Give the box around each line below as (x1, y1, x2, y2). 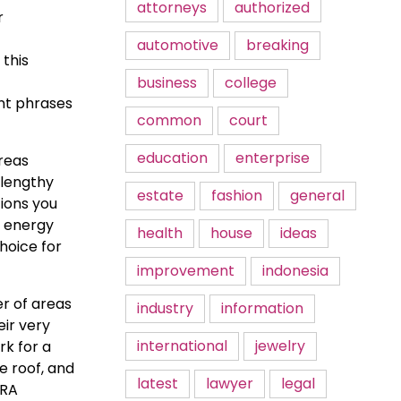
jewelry (255, 336, 305, 356)
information (221, 298, 303, 319)
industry (137, 298, 193, 319)
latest (137, 373, 178, 394)
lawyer (206, 373, 253, 394)
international (137, 336, 227, 356)
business (137, 73, 197, 93)
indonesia (262, 260, 328, 281)
